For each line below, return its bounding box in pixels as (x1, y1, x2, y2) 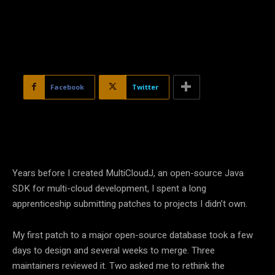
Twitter (132, 82, 158, 91)
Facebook (50, 82, 84, 91)
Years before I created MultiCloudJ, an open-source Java (12, 166, 244, 180)
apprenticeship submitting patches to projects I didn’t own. (12, 196, 247, 211)
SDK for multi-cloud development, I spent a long (12, 181, 206, 195)
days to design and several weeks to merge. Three (12, 243, 215, 257)
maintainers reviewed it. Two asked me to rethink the (12, 258, 225, 273)
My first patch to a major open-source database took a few (12, 228, 253, 242)
